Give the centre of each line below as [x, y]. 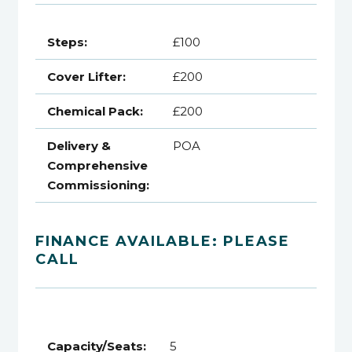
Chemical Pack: [95, 112]
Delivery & [79, 146]
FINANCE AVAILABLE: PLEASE [163, 241]
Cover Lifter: [86, 77]
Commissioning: [98, 185]
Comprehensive [97, 166]
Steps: [67, 42]
